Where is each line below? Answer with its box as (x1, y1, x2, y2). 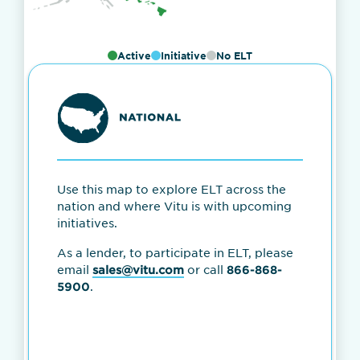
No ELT (216, 48, 252, 62)
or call (184, 262, 227, 277)
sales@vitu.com (92, 263, 184, 277)
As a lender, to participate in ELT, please (57, 245, 293, 260)
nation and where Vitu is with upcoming (57, 198, 292, 214)
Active (117, 48, 151, 62)
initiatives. (57, 215, 117, 231)
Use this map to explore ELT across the (57, 182, 286, 197)
